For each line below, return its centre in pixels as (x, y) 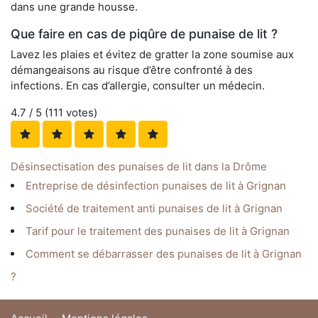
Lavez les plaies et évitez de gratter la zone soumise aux (152, 55)
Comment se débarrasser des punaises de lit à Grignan (164, 254)
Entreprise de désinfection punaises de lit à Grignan (156, 186)
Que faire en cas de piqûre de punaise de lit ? (144, 34)
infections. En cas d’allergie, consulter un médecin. (138, 86)
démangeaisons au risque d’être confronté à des (132, 70)
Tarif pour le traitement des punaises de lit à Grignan (158, 231)
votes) (80, 113)
